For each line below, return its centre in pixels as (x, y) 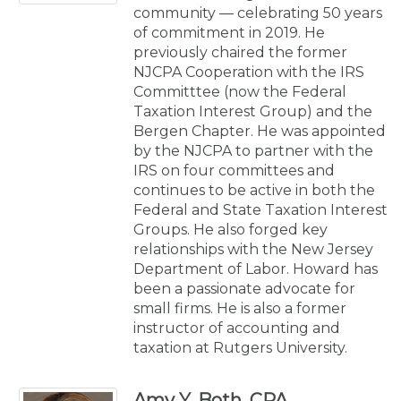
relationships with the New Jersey (253, 249)
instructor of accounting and (237, 328)
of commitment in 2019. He (229, 32)
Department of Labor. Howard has (256, 269)
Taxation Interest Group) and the (253, 111)
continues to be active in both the (254, 190)
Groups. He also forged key (230, 229)
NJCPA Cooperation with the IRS (249, 72)
